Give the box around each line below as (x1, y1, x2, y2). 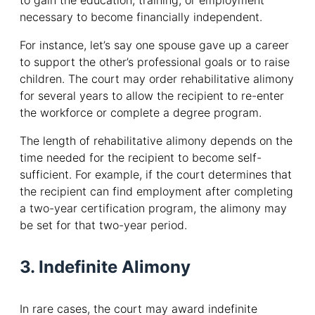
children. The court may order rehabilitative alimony (20, 72, 294, 86)
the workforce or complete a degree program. (20, 105, 262, 120)
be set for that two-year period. (20, 218, 187, 233)
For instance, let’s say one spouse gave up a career (20, 38, 289, 53)
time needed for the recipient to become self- (20, 150, 262, 165)
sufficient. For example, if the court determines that (20, 167, 292, 182)
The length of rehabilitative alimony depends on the (20, 134, 292, 148)
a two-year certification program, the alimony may (20, 201, 287, 216)
